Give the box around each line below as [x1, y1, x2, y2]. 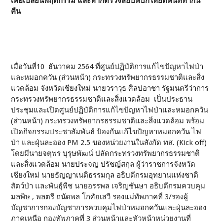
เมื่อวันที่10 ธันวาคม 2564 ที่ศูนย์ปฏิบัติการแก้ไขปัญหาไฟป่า [11, 62, 204, 71]
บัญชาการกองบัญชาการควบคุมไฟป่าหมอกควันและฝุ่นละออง [11, 203, 207, 212]
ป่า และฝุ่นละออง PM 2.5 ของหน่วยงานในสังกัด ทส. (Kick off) [11, 138, 207, 147]
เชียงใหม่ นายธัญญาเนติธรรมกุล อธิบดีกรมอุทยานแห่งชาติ [11, 171, 199, 180]
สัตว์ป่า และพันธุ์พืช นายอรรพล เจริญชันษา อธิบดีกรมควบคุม [11, 182, 206, 190]
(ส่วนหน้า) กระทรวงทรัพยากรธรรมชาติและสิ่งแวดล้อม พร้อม [11, 116, 205, 125]
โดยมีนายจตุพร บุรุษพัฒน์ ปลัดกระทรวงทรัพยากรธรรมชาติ [11, 149, 200, 158]
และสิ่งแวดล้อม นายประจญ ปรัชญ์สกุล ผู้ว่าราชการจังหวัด [11, 160, 196, 169]
